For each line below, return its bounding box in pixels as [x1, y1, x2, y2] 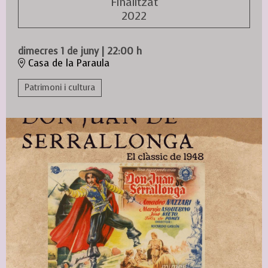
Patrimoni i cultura [25, 81, 95, 93]
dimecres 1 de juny [18, 44, 99, 57]
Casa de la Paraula [25, 56, 109, 69]
